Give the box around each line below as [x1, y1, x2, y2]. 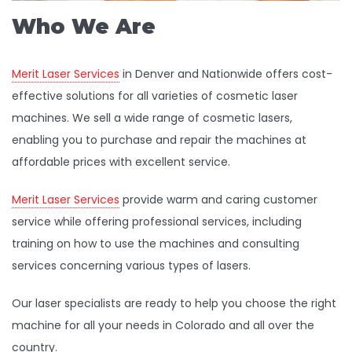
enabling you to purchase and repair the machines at [12, 132, 306, 148]
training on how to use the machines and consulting [12, 236, 299, 252]
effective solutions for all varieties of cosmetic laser [12, 88, 298, 104]
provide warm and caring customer [119, 192, 317, 208]
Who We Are [12, 14, 156, 40]
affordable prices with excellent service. [12, 154, 230, 170]
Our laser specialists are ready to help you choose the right [12, 295, 336, 312]
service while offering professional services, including [12, 214, 302, 230]
